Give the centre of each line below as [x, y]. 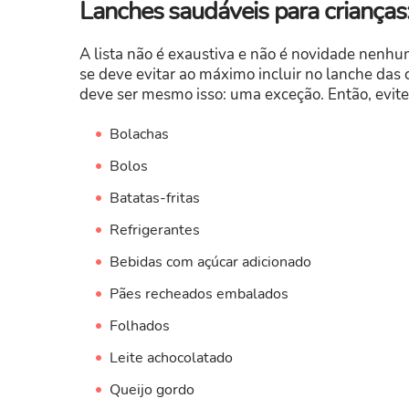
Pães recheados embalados [199, 294]
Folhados [139, 325]
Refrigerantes [154, 230]
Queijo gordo [152, 389]
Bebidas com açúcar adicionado [210, 262]
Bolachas [139, 134]
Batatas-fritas [154, 198]
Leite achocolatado [171, 357]
